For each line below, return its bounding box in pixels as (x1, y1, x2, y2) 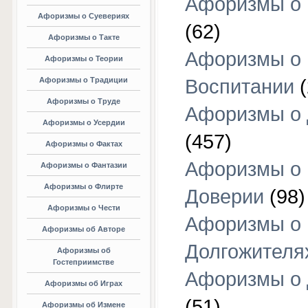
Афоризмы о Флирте (44, 182, 123, 190)
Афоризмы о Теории (44, 54, 123, 63)
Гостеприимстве (53, 258, 114, 266)
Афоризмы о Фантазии (40, 161, 127, 169)
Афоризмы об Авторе (42, 225, 125, 233)
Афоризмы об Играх (45, 279, 122, 287)
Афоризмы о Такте (47, 33, 120, 41)
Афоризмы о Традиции (39, 76, 128, 84)
